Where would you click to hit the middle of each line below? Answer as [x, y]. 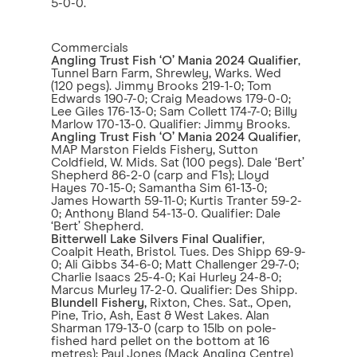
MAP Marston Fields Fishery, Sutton [155, 150]
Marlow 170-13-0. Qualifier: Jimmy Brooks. [171, 124]
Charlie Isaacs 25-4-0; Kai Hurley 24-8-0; [166, 277]
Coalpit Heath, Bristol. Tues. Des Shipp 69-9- [178, 252]
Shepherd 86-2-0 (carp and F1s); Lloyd [160, 175]
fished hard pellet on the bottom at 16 [160, 341]
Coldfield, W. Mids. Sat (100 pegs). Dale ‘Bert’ [178, 163]
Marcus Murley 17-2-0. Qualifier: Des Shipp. [174, 290]
